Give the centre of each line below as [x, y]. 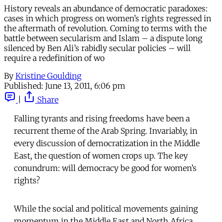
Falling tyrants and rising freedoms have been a [102, 118]
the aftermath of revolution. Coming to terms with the [105, 28]
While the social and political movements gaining [106, 208]
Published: [24, 85]
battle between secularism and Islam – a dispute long [103, 38]
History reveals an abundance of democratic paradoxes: [106, 8]
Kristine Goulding [48, 76]
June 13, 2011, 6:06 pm [85, 85]
